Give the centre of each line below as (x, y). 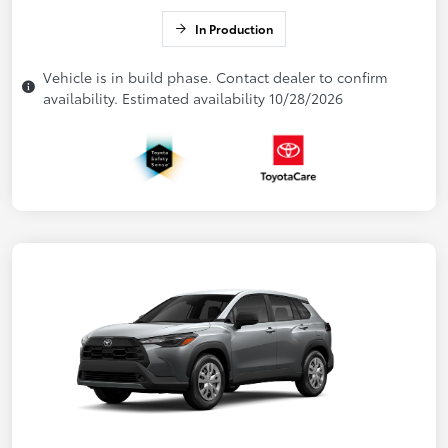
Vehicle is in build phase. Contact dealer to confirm (215, 76)
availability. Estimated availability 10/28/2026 (193, 97)
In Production (234, 28)
